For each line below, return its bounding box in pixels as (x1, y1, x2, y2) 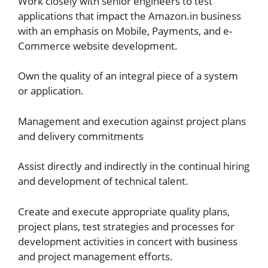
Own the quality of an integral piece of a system (18, 69, 238, 83)
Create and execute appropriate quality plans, (18, 204, 230, 218)
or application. (18, 84, 84, 98)
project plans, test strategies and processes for (18, 219, 234, 233)
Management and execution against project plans (18, 114, 246, 128)
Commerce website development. (18, 38, 178, 53)
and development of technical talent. (18, 174, 188, 188)
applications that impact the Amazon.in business (18, 8, 241, 23)
